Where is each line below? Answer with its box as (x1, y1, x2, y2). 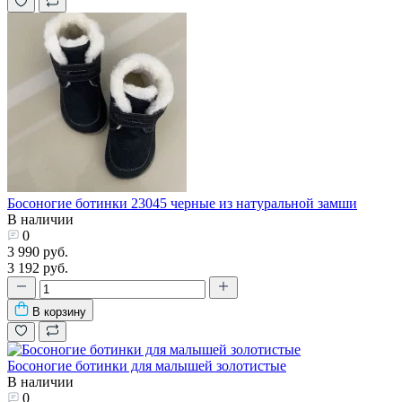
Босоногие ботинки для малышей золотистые (7, 357, 286, 373)
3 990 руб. (7, 243, 68, 259)
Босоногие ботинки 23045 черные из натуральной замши (7, 195, 357, 211)
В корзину (32, 304, 86, 319)
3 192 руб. (7, 259, 68, 275)
